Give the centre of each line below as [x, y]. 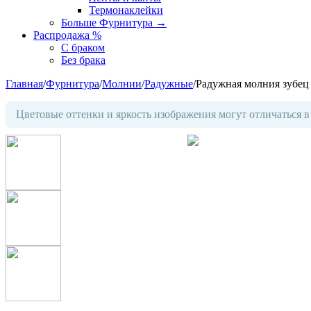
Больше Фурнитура [108, 23]
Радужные [169, 84]
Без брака [83, 60]
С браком [83, 48]
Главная [24, 84]
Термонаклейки [126, 10]
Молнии [122, 84]
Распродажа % [67, 35]
